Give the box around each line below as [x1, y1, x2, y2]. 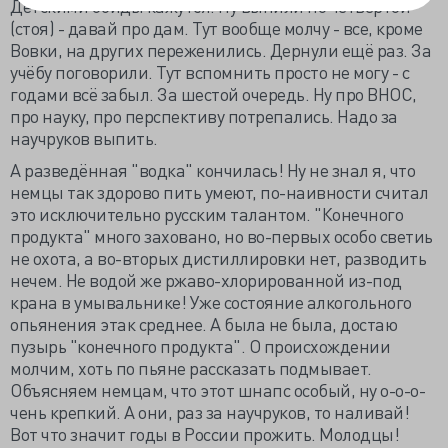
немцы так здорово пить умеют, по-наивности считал [10, 180, 429, 203]
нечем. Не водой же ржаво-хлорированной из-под [10, 268, 402, 291]
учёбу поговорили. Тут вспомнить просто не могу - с [10, 60, 409, 83]
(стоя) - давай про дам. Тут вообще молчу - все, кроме [10, 16, 423, 39]
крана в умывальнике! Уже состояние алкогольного [10, 290, 412, 313]
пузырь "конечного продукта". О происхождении [10, 334, 390, 357]
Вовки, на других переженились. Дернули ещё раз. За [10, 38, 431, 61]
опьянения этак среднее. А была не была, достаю [10, 312, 397, 335]
